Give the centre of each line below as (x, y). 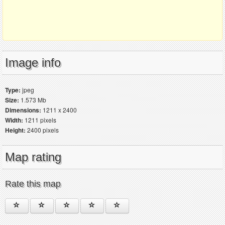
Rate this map (33, 184)
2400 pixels (42, 130)
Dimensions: (23, 110)
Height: (15, 130)
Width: (14, 120)
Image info (33, 63)
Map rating (33, 157)
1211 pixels (40, 120)
